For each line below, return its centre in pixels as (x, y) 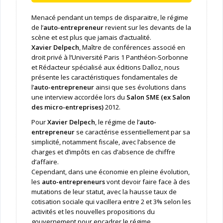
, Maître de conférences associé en (132, 48)
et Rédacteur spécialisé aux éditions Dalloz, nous (105, 67)
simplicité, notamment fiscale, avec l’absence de (103, 142)
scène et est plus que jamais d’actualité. (91, 38)
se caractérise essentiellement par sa (132, 132)
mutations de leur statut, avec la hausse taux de (104, 192)
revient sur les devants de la (147, 28)
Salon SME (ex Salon (158, 97)
